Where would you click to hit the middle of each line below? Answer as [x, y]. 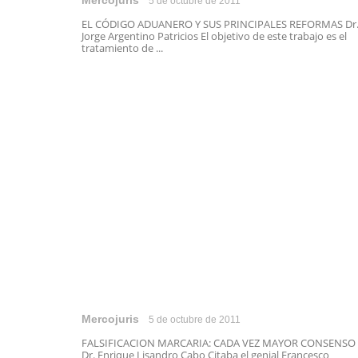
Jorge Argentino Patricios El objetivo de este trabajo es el [214, 36]
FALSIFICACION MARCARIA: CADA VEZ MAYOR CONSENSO [219, 343]
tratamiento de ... [122, 48]
